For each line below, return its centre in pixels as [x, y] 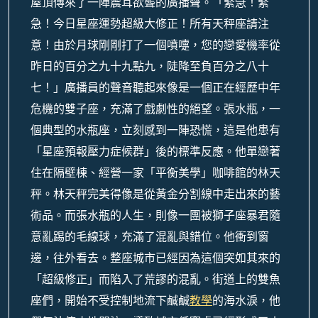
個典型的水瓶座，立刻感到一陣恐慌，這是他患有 [155, 130]
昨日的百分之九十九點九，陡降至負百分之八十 [150, 66]
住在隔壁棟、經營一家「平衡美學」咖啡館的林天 [155, 173]
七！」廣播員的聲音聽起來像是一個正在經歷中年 [155, 88]
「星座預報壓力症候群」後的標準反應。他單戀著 [155, 152]
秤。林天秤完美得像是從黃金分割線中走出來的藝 [155, 194]
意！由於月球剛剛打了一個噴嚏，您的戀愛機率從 [155, 45]
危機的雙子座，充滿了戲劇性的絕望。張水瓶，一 [155, 109]
